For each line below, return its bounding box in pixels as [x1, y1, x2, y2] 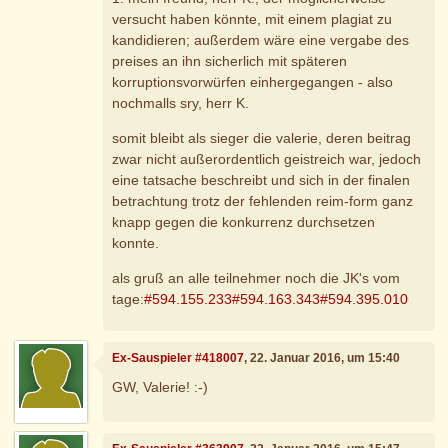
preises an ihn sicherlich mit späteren [112, 53, 348, 70]
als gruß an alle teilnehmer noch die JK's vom [112, 270, 401, 287]
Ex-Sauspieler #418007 [112, 350, 245, 365]
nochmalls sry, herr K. [112, 95, 250, 112]
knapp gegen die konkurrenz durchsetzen [112, 214, 376, 231]
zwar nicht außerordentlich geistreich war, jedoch [112, 151, 422, 168]
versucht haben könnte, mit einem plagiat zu [112, 11, 393, 28]
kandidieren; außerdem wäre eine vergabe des [112, 32, 410, 49]
